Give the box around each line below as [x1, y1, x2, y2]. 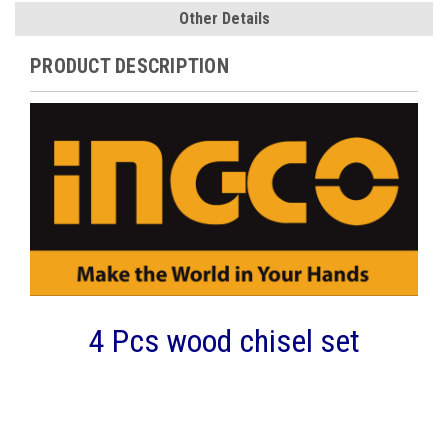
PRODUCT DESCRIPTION [30, 53, 229, 78]
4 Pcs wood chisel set [88, 321, 360, 360]
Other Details [178, 8, 270, 28]
